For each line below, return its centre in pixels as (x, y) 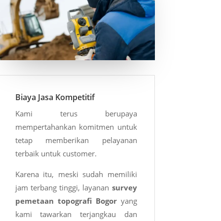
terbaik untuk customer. (56, 154)
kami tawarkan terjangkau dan (76, 214)
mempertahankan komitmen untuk (76, 127)
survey (124, 188)
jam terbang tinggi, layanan (63, 188)
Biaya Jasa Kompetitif (55, 97)
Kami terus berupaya (76, 114)
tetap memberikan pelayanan (76, 140)
